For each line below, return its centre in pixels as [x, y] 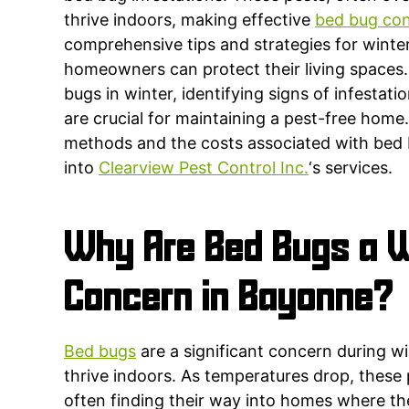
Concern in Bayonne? [229, 299]
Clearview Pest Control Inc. [204, 167]
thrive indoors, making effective [189, 19]
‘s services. [351, 167]
